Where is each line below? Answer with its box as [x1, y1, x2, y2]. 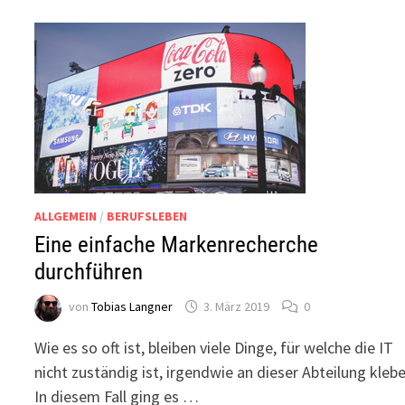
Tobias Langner [91, 298, 174, 316]
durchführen [34, 259, 144, 285]
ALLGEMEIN [34, 208, 98, 224]
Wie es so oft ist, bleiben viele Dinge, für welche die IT [34, 337, 394, 358]
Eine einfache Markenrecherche [34, 231, 319, 258]
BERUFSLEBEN [107, 208, 188, 224]
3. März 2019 [203, 298, 270, 316]
